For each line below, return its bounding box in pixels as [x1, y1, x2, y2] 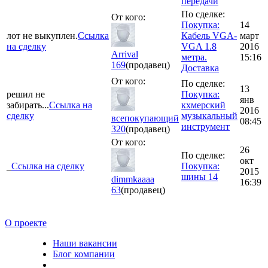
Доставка [181, 62, 219, 73]
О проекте [5, 217, 47, 228]
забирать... [7, 99, 49, 110]
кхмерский [181, 99, 226, 110]
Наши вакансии [53, 237, 117, 248]
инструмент [181, 121, 230, 132]
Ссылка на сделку [11, 160, 84, 171]
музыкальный [181, 110, 237, 121]
